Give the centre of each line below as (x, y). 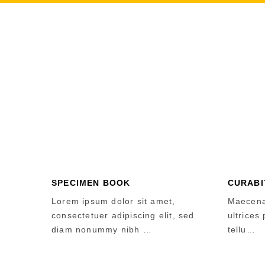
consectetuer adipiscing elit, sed (123, 215)
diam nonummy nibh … (102, 230)
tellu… (241, 230)
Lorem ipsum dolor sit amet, (114, 201)
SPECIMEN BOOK (91, 183)
